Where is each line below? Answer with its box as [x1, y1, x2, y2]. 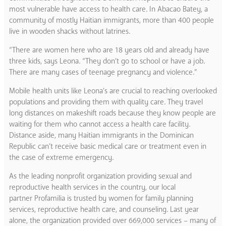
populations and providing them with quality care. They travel [9, 96, 203, 107]
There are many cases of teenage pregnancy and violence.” [9, 67, 197, 77]
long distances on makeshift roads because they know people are [9, 107, 216, 118]
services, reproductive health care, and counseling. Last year [9, 204, 199, 214]
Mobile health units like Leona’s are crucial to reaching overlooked [9, 85, 217, 96]
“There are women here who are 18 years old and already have [9, 44, 209, 55]
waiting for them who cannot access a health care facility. [9, 119, 190, 129]
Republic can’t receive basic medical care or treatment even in [9, 141, 206, 151]
